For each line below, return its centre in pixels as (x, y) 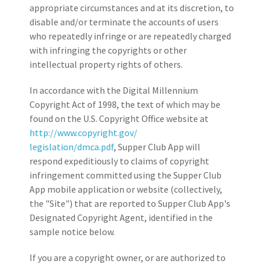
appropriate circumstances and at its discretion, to (132, 8)
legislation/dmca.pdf (72, 147)
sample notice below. (72, 232)
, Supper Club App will (157, 147)
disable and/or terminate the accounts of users (124, 22)
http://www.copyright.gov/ (83, 133)
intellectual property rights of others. (106, 65)
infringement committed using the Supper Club (126, 175)
